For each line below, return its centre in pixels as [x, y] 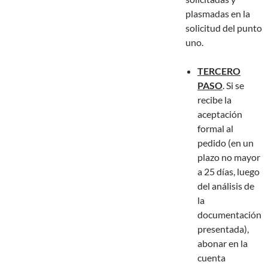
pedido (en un [226, 143]
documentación [229, 215]
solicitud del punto [224, 28]
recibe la [214, 100]
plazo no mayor [229, 157]
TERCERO [219, 71]
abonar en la [223, 243]
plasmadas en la [218, 14]
